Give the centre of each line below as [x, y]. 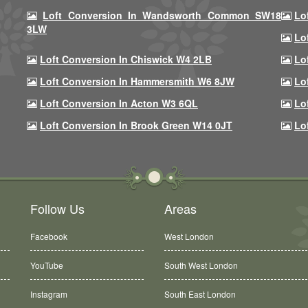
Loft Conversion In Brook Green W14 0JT [136, 125]
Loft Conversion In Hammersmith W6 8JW [137, 81]
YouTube [47, 265]
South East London [200, 294]
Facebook [49, 236]
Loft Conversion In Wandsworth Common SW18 [162, 15]
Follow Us [57, 208]
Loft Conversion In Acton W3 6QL [119, 103]
